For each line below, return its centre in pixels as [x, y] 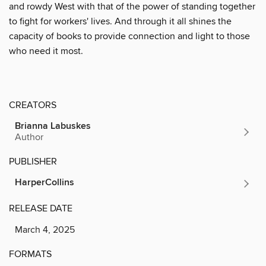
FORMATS [30, 254]
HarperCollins [45, 182]
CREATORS [33, 105]
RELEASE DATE [41, 208]
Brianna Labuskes [53, 126]
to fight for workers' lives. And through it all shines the [120, 21]
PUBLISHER [33, 161]
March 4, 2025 [45, 229]
